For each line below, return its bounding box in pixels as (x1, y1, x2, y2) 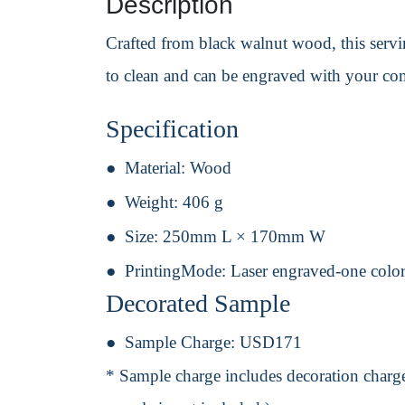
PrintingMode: (125, 261, 231, 281)
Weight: (125, 193, 183, 212)
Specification (106, 115, 239, 144)
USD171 (240, 333, 302, 353)
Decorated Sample (106, 289, 290, 318)
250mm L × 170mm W (163, 227, 325, 247)
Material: (125, 158, 190, 178)
